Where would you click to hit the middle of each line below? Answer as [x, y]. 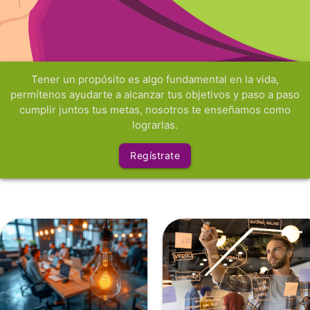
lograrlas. [155, 125]
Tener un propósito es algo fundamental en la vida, [155, 79]
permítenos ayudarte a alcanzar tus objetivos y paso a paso [155, 94]
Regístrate [155, 155]
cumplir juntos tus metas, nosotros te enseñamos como [155, 110]
